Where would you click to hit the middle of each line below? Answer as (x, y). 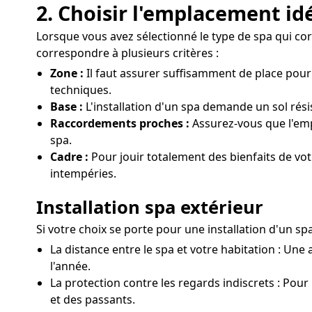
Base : (67, 107)
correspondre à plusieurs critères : (127, 53)
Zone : (67, 73)
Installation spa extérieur (150, 208)
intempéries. (83, 174)
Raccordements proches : (120, 124)
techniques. (81, 90)
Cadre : (69, 157)
